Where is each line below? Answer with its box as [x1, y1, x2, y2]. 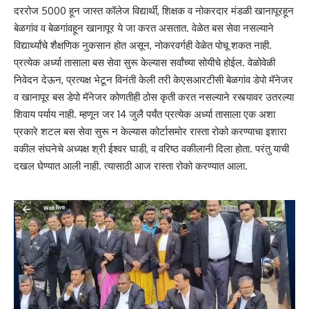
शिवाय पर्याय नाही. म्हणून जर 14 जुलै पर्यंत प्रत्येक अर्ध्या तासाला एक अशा [14, 107, 275, 121]
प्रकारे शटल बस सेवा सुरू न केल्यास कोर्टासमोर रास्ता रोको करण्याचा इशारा [14, 124, 286, 138]
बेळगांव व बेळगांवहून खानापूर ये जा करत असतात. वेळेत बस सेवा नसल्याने [14, 21, 274, 34]
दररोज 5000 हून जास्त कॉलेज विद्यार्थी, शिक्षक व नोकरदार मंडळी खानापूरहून [14, 3, 294, 17]
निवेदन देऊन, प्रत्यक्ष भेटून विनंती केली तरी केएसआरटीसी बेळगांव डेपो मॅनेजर [14, 72, 293, 86]
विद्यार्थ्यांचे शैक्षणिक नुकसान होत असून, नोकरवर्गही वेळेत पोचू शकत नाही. [14, 38, 272, 52]
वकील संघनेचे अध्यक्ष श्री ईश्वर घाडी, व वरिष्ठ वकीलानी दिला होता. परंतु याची [14, 141, 289, 155]
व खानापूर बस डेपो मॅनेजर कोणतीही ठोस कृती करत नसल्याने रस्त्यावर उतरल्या [14, 90, 294, 103]
